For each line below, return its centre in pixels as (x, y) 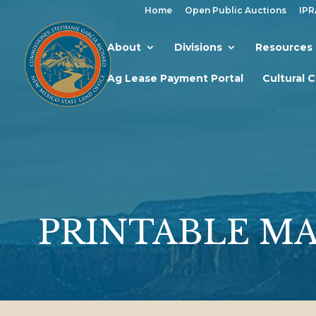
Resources (284, 47)
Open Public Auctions (236, 10)
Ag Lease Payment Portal (175, 78)
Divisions (198, 47)
